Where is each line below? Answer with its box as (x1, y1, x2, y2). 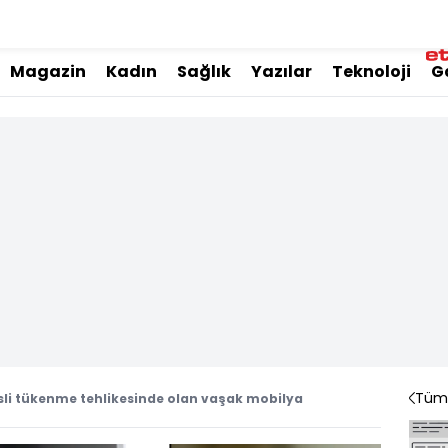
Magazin (10, 60, 86, 83)
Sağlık (177, 60, 231, 83)
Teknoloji (332, 60, 411, 83)
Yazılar (251, 60, 312, 83)
